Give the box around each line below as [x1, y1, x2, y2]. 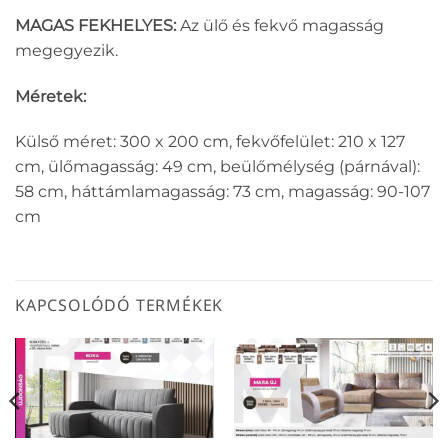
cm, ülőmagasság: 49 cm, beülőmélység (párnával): [15, 157, 420, 177]
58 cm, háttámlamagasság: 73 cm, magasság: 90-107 [15, 182, 430, 202]
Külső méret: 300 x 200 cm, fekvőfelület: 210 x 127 [15, 132, 405, 152]
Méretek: [15, 86, 86, 106]
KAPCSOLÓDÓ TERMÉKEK [15, 294, 224, 317]
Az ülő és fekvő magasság [176, 15, 384, 35]
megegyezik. [15, 40, 118, 60]
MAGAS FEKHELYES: [15, 15, 176, 35]
